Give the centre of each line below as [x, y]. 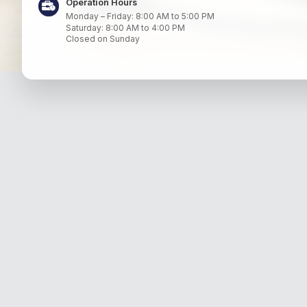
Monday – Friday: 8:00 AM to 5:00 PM [140, 16]
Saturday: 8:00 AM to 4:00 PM [125, 27]
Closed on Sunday [102, 38]
